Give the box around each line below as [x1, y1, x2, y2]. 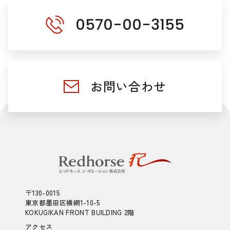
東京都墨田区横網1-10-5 [25, 198, 100, 208]
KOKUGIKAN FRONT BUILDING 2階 [25, 207, 135, 218]
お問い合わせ [90, 77, 166, 95]
